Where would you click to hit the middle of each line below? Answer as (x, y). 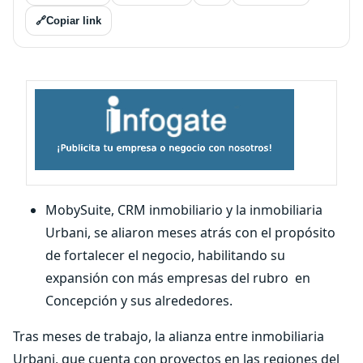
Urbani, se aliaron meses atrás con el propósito (190, 233)
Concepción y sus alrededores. (139, 301)
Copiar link (74, 21)
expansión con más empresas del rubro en (178, 278)
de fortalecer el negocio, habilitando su (165, 255)
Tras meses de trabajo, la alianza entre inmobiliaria (169, 336)
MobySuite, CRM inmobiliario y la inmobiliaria (184, 210)
